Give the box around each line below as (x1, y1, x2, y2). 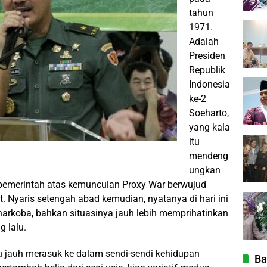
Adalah (189, 36, 219, 47)
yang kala (189, 122, 230, 133)
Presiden (189, 50, 225, 61)
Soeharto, (189, 107, 229, 119)
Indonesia (189, 79, 230, 90)
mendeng (189, 150, 228, 162)
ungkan (189, 164, 221, 176)
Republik (189, 64, 225, 76)
